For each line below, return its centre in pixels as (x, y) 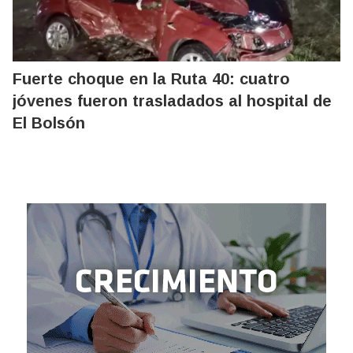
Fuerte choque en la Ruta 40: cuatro (151, 78)
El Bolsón (49, 123)
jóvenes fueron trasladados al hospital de (172, 100)
